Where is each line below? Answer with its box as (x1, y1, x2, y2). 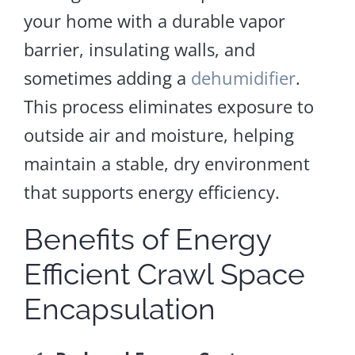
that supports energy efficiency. (23, 179, 280, 204)
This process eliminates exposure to (23, 94, 314, 118)
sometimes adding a (23, 65, 191, 90)
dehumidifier (190, 65, 296, 90)
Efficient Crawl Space (23, 256, 305, 292)
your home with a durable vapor (23, 8, 285, 32)
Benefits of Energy (23, 221, 271, 257)
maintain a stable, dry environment (23, 151, 310, 175)
